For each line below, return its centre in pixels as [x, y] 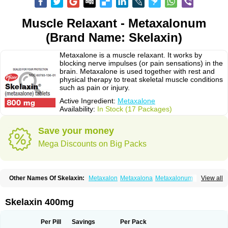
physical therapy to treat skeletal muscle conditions [141, 79]
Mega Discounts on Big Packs [92, 144]
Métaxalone [25, 185]
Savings [83, 222]
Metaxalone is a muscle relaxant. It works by [131, 55]
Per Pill [51, 222]
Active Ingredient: [89, 101]
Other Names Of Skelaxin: [47, 178]
